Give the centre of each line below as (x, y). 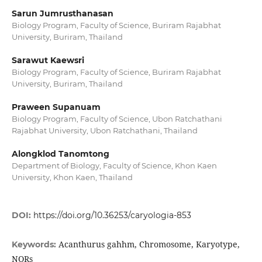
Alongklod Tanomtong (60, 154)
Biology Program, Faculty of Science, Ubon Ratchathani (117, 119)
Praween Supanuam (56, 107)
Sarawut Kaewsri (48, 61)
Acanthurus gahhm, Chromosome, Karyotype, (149, 244)
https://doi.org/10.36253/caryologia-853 (112, 216)
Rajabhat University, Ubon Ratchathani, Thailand (104, 131)
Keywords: (35, 245)
